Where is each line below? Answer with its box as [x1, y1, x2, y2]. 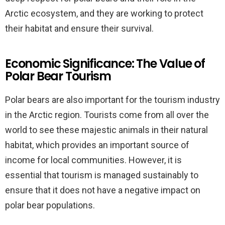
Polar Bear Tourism [5, 68, 111, 84]
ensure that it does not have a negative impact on [5, 185, 200, 195]
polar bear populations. [5, 200, 95, 210]
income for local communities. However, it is [5, 155, 182, 165]
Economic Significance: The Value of [5, 55, 205, 72]
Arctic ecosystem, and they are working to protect [5, 8, 203, 19]
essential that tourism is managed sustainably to [5, 170, 198, 180]
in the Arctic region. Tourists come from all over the [5, 109, 209, 120]
